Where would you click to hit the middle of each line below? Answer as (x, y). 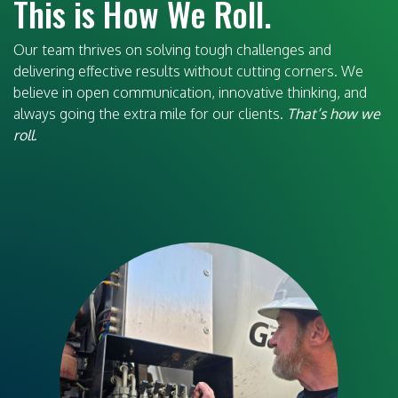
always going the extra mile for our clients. (150, 113)
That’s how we (334, 113)
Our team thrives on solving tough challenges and (172, 49)
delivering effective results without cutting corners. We (188, 71)
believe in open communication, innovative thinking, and (190, 92)
